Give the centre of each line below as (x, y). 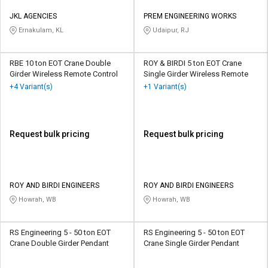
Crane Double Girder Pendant (59, 243)
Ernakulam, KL (40, 30)
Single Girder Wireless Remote (196, 74)
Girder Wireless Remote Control (64, 74)
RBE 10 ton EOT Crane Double (60, 63)
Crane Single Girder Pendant (191, 243)
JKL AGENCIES (33, 16)
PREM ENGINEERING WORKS (190, 16)
